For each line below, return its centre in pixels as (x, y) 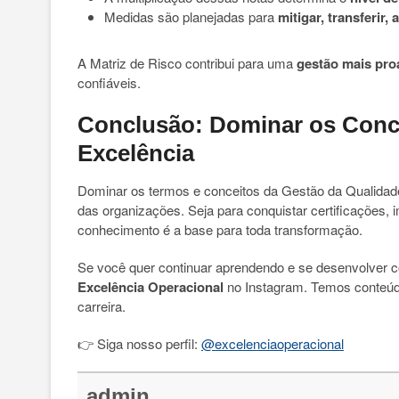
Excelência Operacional (151, 287)
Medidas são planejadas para (191, 16)
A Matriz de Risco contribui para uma (187, 63)
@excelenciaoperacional (273, 343)
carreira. (102, 306)
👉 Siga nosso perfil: (139, 343)
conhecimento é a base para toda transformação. (220, 229)
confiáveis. (109, 82)
